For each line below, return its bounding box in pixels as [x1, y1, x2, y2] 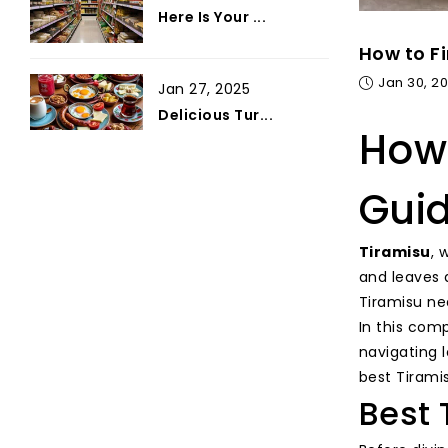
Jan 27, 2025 [158, 78, 251, 99]
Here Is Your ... [158, 6, 267, 27]
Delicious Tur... [158, 104, 274, 125]
